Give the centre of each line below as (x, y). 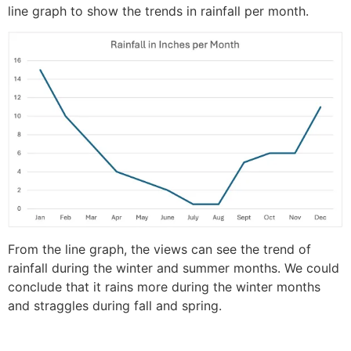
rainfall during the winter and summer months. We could (174, 268)
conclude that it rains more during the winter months (164, 286)
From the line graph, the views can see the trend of (159, 249)
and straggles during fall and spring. (115, 305)
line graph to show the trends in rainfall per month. (158, 11)
